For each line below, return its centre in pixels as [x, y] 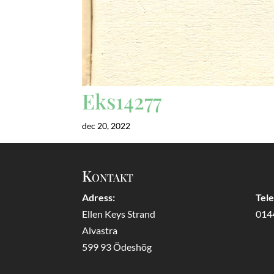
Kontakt [108, 175]
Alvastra [100, 230]
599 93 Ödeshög [117, 246]
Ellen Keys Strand [119, 213]
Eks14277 [122, 101]
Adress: [99, 197]
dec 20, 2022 [106, 126]
